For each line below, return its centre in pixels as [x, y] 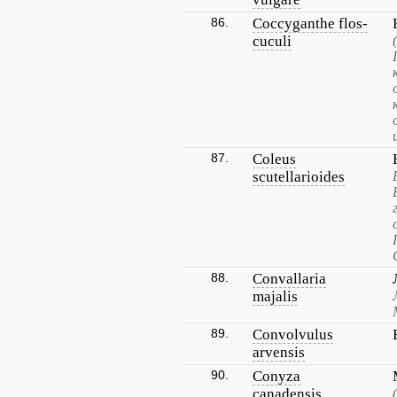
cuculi [272, 41]
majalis [275, 296]
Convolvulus [293, 335]
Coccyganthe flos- [310, 23]
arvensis [279, 352]
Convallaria [289, 279]
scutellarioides [299, 177]
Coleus [274, 159]
